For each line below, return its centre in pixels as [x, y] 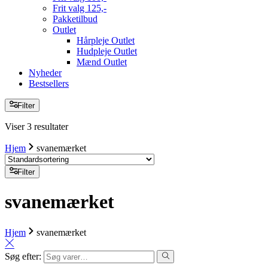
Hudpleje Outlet [107, 51]
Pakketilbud [75, 19]
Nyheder [45, 72]
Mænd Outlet [102, 62]
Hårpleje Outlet [106, 40]
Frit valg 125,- [80, 8]
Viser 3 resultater [36, 126]
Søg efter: [23, 256]
